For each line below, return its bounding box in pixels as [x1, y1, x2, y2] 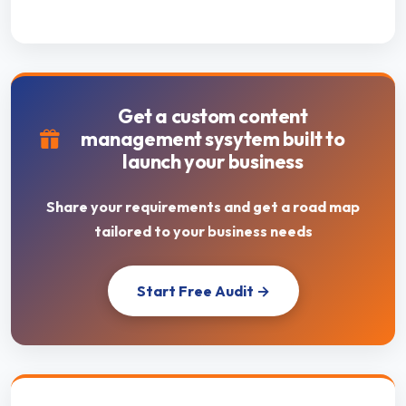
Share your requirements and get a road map [46, 198, 360, 217]
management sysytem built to [81, 126, 345, 152]
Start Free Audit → [136, 282, 270, 301]
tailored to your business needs [93, 222, 313, 241]
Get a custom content [118, 103, 308, 130]
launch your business [122, 149, 304, 175]
